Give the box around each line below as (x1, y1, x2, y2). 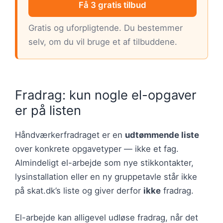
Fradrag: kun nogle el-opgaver (15, 87, 197, 103)
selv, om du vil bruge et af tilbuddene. (28, 37, 177, 47)
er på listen (15, 103, 81, 118)
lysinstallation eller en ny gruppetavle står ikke (15, 172, 197, 182)
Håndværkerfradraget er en (15, 130, 125, 140)
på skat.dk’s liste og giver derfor (15, 186, 143, 196)
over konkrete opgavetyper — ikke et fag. (15, 144, 179, 154)
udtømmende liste (125, 130, 199, 140)
